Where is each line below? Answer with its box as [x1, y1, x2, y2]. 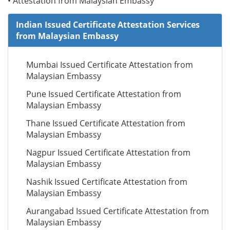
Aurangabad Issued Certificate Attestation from [26, 205, 209, 217]
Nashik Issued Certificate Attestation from [26, 176, 187, 187]
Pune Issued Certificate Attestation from [26, 88, 181, 100]
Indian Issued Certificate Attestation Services [16, 19, 200, 30]
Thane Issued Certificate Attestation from [26, 118, 185, 129]
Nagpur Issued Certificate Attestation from [26, 147, 190, 158]
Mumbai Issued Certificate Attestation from [26, 59, 193, 70]
